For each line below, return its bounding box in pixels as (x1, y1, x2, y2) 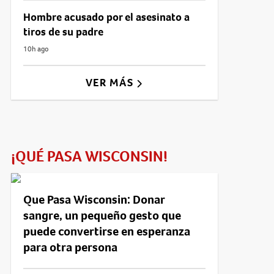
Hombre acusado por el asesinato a (23, 9, 190, 24)
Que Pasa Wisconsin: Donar (23, 191, 165, 208)
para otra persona (23, 239, 117, 256)
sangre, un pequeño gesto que (23, 207, 181, 224)
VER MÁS (85, 75, 137, 90)
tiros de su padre (23, 24, 103, 39)
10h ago (23, 43, 48, 54)
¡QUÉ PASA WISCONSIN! (10, 146, 168, 166)
